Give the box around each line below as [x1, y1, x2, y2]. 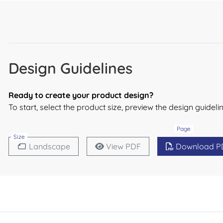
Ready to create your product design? [8, 90, 153, 100]
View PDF [106, 141, 141, 151]
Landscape [29, 141, 70, 151]
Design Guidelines [8, 58, 132, 78]
